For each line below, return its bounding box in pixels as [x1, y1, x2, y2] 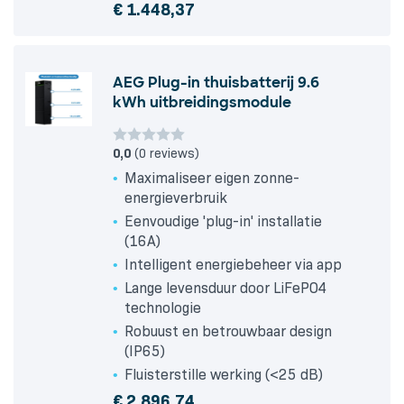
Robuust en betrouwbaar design [124, 323, 332, 341]
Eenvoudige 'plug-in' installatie [124, 213, 322, 231]
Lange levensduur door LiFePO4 [124, 280, 327, 298]
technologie [124, 299, 201, 317]
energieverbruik [124, 189, 227, 207]
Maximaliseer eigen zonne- [124, 170, 299, 188]
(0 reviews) [131, 145, 199, 162]
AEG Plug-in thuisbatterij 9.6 [113, 73, 319, 93]
